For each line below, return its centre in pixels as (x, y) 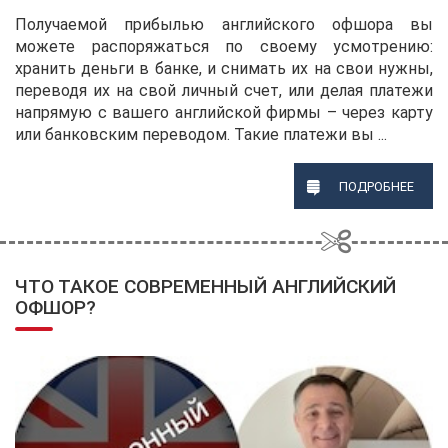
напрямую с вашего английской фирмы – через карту (224, 112)
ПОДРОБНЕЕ (376, 186)
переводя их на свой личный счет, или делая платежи (224, 90)
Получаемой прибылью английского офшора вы (224, 24)
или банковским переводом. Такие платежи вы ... (201, 134)
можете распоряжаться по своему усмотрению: (224, 46)
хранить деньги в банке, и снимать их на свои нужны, (224, 68)
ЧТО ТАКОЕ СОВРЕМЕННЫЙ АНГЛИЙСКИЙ (205, 286)
